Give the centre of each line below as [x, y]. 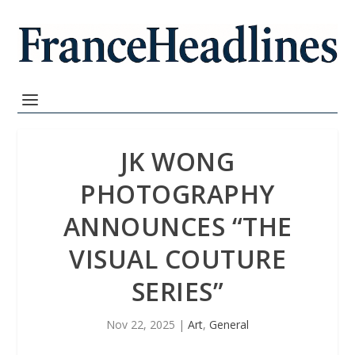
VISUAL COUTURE [177, 259]
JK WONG [177, 161]
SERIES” [177, 291]
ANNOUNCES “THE [177, 226]
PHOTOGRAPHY [177, 194]
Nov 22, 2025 [141, 324]
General [229, 324]
